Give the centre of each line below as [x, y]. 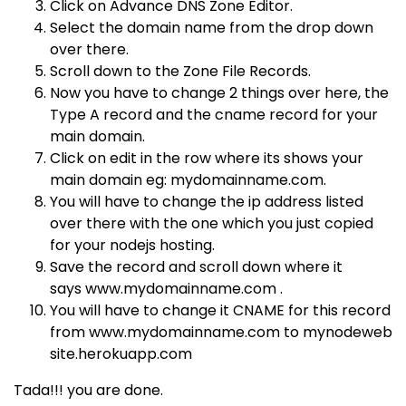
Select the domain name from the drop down [212, 28]
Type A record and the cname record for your [214, 115]
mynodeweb [348, 332]
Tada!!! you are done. [88, 390]
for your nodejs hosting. [132, 245]
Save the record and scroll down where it [196, 267]
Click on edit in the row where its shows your [207, 158]
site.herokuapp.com [121, 354]
